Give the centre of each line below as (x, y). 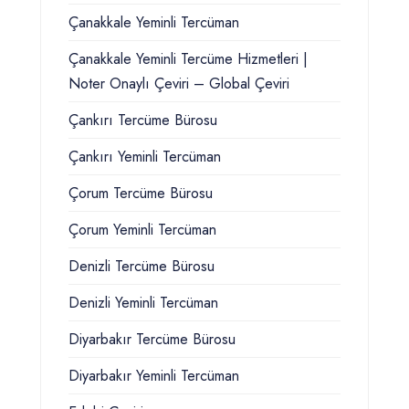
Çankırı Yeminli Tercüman (145, 157)
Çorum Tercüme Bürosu (141, 194)
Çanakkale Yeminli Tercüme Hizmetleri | (188, 59)
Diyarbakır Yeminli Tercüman (154, 376)
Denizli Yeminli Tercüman (143, 303)
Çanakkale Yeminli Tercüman (154, 23)
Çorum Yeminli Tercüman (142, 230)
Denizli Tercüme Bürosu (142, 267)
